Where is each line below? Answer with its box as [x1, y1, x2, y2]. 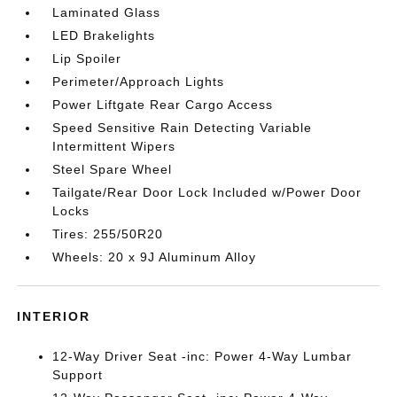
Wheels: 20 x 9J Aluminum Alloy [52, 250, 257, 264]
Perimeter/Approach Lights [52, 74, 225, 89]
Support [52, 368, 104, 382]
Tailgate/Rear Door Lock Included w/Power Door [52, 185, 362, 199]
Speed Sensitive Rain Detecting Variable [52, 121, 313, 135]
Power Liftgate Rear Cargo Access [52, 97, 274, 112]
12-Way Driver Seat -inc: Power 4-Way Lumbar [52, 349, 353, 363]
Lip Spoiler [52, 51, 122, 66]
